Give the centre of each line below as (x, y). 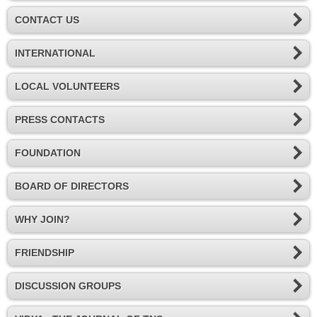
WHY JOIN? (42, 220)
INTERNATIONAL (55, 53)
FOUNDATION (48, 153)
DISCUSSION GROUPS (68, 286)
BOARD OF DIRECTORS (72, 186)
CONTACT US (47, 20)
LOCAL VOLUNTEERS (67, 87)
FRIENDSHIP (45, 253)
